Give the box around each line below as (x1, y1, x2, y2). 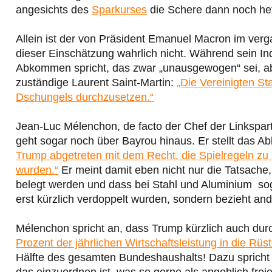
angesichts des (16, 3, 92, 16)
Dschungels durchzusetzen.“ (16, 90, 154, 103)
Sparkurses (92, 3, 147, 16)
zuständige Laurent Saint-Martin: (16, 76, 177, 89)
